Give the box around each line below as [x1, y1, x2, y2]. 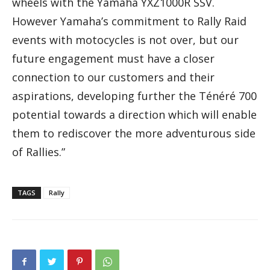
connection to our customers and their [12, 70, 215, 85]
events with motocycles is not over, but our [12, 33, 239, 48]
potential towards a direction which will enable [12, 107, 257, 122]
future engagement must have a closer [12, 51, 215, 66]
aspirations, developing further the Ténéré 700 [12, 89, 257, 104]
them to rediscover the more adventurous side [12, 126, 256, 141]
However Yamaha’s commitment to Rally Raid [12, 14, 246, 29]
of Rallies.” [12, 145, 65, 160]
